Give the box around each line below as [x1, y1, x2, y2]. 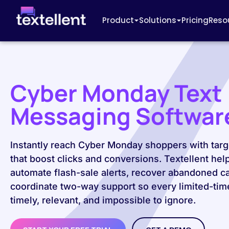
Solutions [139, 15, 177, 26]
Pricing [181, 15, 209, 26]
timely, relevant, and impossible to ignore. [10, 195, 196, 205]
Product [102, 15, 134, 26]
